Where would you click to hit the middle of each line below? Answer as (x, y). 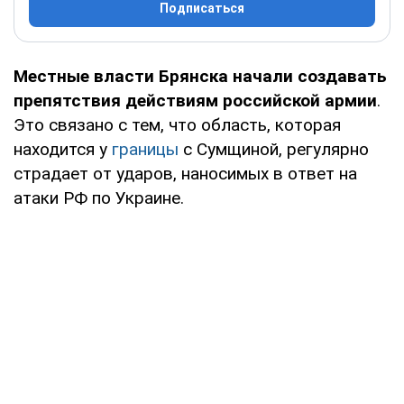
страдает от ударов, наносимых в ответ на (185, 173)
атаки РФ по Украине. (99, 197)
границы (145, 149)
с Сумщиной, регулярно (274, 149)
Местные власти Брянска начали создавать (200, 76)
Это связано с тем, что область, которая (177, 124)
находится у (63, 149)
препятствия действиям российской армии (195, 100)
